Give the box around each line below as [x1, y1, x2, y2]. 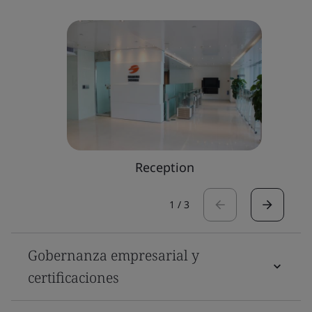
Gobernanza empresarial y [28, 245, 199, 265]
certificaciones [28, 267, 119, 287]
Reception [134, 158, 194, 175]
